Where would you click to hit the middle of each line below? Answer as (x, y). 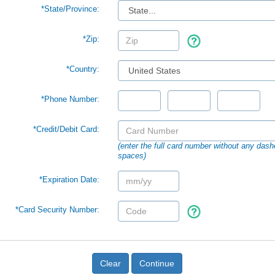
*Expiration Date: (69, 180)
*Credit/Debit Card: (66, 129)
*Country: (83, 69)
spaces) (132, 156)
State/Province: (72, 9)
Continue (157, 263)
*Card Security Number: (57, 210)
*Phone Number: (70, 99)
